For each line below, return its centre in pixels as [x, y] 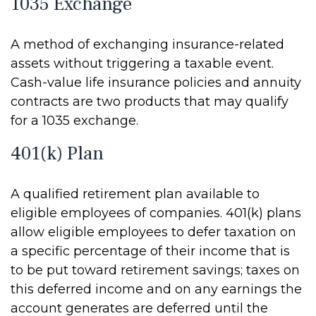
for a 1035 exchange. [74, 121]
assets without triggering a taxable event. [142, 63]
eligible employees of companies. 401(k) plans [156, 213]
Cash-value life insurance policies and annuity [156, 83]
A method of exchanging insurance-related [147, 44]
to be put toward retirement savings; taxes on [155, 270]
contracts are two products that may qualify [150, 102]
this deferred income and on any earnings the [156, 289]
